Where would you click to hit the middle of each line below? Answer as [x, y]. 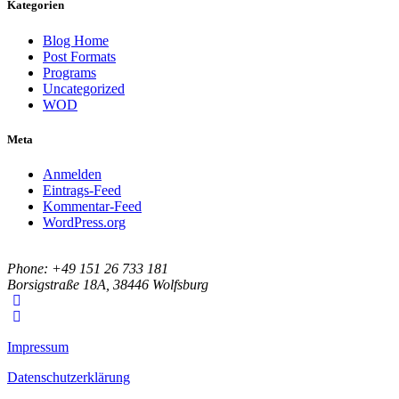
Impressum [38, 346]
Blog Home [76, 40]
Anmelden [72, 174]
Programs [69, 72]
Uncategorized [84, 88]
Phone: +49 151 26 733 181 [88, 268]
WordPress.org [84, 222]
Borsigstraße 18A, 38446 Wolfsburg [108, 284]
